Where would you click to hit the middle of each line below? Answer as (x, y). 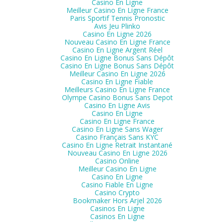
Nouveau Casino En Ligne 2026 (117, 153)
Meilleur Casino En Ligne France (117, 10)
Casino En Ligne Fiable (117, 82)
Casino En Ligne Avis (117, 105)
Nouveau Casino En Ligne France (117, 42)
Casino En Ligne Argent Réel (117, 50)
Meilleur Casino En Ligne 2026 (117, 74)
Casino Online (117, 161)
